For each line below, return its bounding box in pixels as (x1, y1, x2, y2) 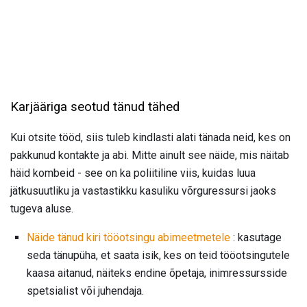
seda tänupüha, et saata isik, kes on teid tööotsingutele (27, 248, 290, 262)
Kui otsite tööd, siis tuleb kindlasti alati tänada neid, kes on (10, 130, 291, 144)
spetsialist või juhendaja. (27, 284, 144, 297)
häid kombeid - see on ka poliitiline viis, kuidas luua (10, 166, 256, 180)
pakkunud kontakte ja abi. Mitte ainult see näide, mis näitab (10, 148, 289, 162)
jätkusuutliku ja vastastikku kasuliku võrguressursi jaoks (10, 184, 276, 197)
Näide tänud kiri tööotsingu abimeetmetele (27, 230, 230, 244)
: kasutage (230, 230, 282, 244)
